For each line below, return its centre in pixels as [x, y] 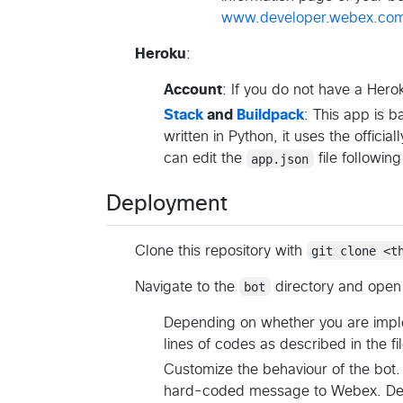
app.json [280, 159]
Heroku [161, 54]
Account [193, 90]
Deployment [167, 205]
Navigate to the [187, 287]
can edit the [205, 159]
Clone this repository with [221, 251]
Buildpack [270, 116]
